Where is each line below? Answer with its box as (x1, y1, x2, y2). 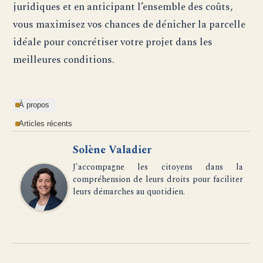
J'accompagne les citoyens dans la (73, 161, 243, 174)
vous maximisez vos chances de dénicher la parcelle (13, 16, 246, 33)
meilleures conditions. (13, 52, 115, 68)
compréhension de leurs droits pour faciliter (73, 173, 243, 186)
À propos (19, 100, 50, 110)
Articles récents (19, 119, 73, 129)
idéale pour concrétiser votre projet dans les (13, 34, 213, 50)
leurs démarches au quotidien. (73, 186, 186, 198)
